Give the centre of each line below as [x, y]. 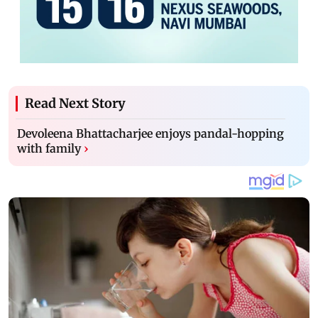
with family [49, 148]
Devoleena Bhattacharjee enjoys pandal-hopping [150, 133]
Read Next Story [75, 103]
